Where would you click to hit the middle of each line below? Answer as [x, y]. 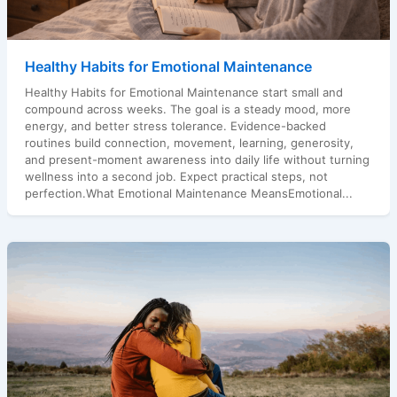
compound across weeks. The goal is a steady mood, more [187, 109]
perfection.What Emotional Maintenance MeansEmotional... [188, 193]
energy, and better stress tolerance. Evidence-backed [175, 125]
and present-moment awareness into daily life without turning [197, 159]
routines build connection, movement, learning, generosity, [189, 142]
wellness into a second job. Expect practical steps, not [176, 176]
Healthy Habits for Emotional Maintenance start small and [183, 92]
